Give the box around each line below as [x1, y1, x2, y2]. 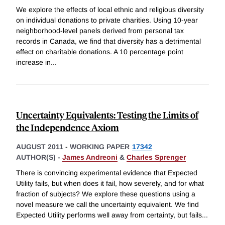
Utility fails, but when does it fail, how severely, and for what [16, 179, 204, 188]
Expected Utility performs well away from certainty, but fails [16, 211, 202, 219]
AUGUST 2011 [16, 142, 63, 151]
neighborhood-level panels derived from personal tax [16, 26, 184, 35]
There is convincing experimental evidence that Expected [16, 169, 197, 177]
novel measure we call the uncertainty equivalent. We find [16, 200, 199, 209]
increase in [16, 58, 51, 66]
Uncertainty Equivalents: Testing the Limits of [16, 108, 198, 121]
